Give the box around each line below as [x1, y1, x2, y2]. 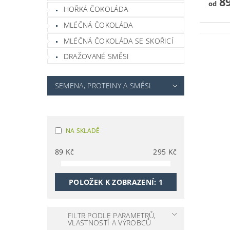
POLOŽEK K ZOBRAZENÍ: [69, 177, 159, 187]
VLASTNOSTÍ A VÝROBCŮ [68, 217, 154, 227]
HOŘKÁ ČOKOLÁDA [63, 4, 128, 14]
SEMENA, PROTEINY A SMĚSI [54, 80, 151, 90]
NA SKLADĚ [65, 126, 100, 135]
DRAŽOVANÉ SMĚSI [63, 51, 129, 62]
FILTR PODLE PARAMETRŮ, [67, 210, 156, 220]
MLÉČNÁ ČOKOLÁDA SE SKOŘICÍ [63, 35, 174, 46]
